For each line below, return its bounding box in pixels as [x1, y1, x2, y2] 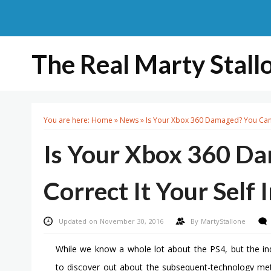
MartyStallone [200, 217, 248, 226]
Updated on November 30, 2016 [59, 217, 164, 226]
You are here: [44, 115, 91, 125]
